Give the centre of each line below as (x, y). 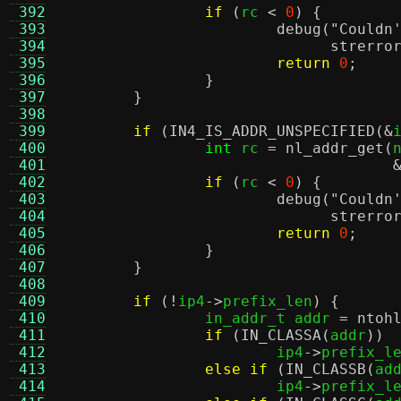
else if (236, 369)
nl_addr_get (335, 148)
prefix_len (268, 301)
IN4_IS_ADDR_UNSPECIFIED (272, 131)
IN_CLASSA (281, 335)
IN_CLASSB (326, 369)
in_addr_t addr (272, 318)
